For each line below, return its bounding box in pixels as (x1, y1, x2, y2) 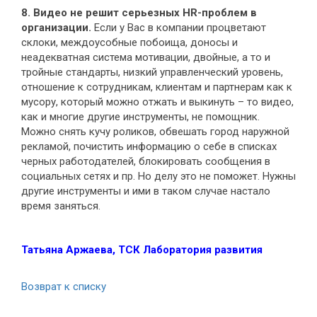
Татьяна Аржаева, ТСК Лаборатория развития (21, 243, 263, 257)
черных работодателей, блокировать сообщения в (21, 155, 270, 168)
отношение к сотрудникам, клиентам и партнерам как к (21, 81, 292, 94)
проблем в (202, 6, 257, 20)
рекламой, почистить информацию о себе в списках (21, 140, 277, 154)
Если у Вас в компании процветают (91, 21, 266, 35)
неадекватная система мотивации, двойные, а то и (21, 51, 270, 64)
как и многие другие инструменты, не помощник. (21, 110, 260, 124)
